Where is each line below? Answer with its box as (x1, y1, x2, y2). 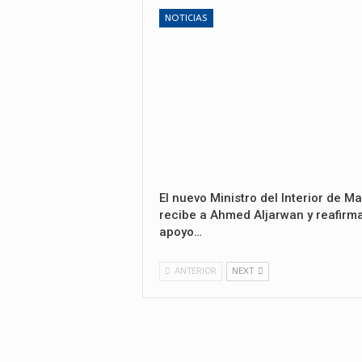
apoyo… (159, 224, 202, 239)
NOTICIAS (165, 12, 208, 24)
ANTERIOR (172, 265, 217, 276)
